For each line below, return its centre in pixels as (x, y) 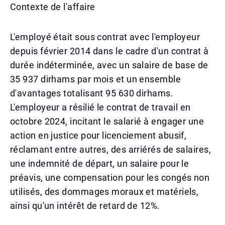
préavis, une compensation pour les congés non (110, 178)
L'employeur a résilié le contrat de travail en (100, 107)
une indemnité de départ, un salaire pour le (100, 163)
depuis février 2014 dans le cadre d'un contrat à (109, 51)
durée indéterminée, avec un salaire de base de (109, 65)
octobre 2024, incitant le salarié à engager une (107, 121)
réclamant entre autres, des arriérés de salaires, (111, 149)
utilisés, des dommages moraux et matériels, (104, 192)
